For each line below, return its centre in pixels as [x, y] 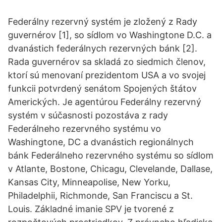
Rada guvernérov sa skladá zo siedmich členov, [107, 62]
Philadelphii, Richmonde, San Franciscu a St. [100, 195]
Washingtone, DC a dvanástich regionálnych [101, 142]
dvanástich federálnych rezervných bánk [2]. [103, 48]
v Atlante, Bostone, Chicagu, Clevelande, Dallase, [110, 169]
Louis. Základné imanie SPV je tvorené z [91, 209]
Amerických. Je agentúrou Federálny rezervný [105, 102]
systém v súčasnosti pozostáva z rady [88, 115]
